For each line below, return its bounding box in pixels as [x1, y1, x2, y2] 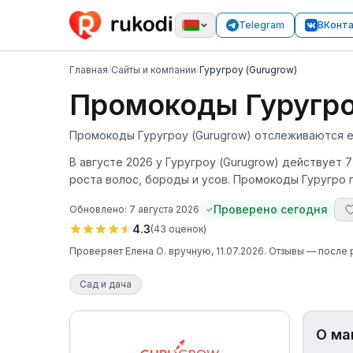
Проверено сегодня [214, 203, 328, 216]
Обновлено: [69, 203, 129, 215]
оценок [169, 223, 203, 235]
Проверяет [69, 245, 125, 257]
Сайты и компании [111, 64, 196, 76]
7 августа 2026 [129, 203, 199, 215]
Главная [69, 64, 108, 76]
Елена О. [125, 245, 166, 257]
